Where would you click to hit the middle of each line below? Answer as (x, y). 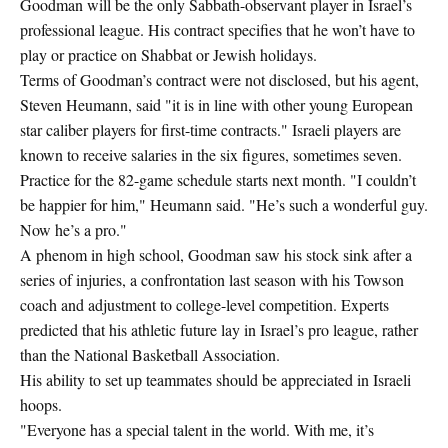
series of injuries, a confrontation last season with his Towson (212, 279)
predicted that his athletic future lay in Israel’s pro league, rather (219, 329)
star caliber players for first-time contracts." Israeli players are (210, 129)
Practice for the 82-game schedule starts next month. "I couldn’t (218, 179)
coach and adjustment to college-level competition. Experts (204, 304)
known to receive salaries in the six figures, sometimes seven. (211, 154)
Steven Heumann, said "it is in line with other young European (216, 104)
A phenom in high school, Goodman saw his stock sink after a (216, 254)
